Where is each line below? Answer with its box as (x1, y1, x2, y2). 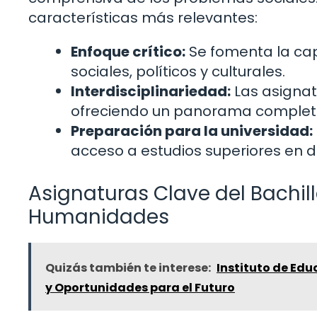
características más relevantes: (28, 8, 258, 28)
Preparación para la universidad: (71, 121, 313, 142)
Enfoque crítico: (71, 42, 185, 62)
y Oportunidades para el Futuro (45, 279, 235, 296)
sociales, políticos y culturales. (71, 62, 285, 82)
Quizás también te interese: (45, 260, 211, 277)
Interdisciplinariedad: (71, 81, 231, 102)
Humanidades (28, 203, 169, 231)
